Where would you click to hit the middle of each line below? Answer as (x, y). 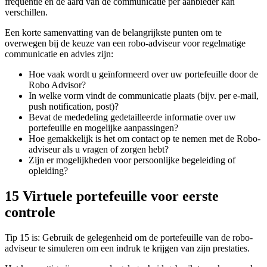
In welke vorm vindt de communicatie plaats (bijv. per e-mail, (144, 95)
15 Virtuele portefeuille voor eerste (112, 196)
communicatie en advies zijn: (59, 54)
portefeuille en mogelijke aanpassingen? (103, 128)
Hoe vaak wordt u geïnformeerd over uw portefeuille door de (143, 74)
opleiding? (48, 170)
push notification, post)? (74, 106)
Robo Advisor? (57, 85)
